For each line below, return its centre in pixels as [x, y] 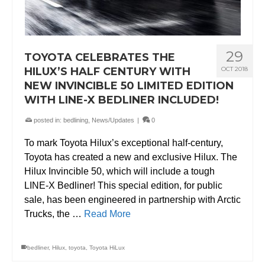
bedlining [76, 120]
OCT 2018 [235, 69]
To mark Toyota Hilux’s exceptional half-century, [124, 143]
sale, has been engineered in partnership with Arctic [132, 200]
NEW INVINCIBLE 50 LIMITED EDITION [129, 86]
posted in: [48, 120]
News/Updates [113, 120]
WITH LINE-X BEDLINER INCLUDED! [122, 100]
